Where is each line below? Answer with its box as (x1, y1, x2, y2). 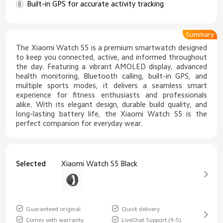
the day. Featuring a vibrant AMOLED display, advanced (16, 62, 207, 70)
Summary (185, 30, 214, 38)
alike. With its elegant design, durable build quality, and (16, 100, 207, 108)
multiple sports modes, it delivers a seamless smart (16, 81, 207, 89)
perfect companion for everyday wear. (16, 119, 143, 127)
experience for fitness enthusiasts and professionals (16, 91, 207, 99)
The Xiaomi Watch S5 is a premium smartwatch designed (16, 43, 207, 51)
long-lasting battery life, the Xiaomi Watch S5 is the (16, 110, 207, 117)
